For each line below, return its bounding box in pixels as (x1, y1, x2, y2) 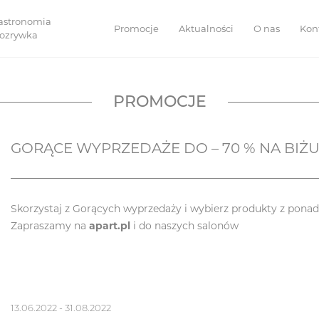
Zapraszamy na (10, 219, 89, 232)
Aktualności (178, 22, 234, 34)
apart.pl (88, 219, 130, 232)
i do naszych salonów (130, 219, 239, 232)
